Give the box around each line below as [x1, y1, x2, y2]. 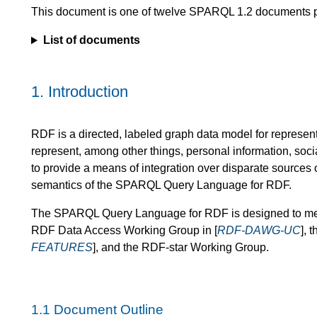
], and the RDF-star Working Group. [93, 241, 269, 253]
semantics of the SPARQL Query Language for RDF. [31, 178, 292, 191]
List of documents [42, 34, 140, 47]
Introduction [48, 83, 128, 101]
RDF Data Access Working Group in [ [31, 224, 217, 236]
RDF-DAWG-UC [217, 224, 301, 236]
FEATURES [31, 241, 93, 253]
